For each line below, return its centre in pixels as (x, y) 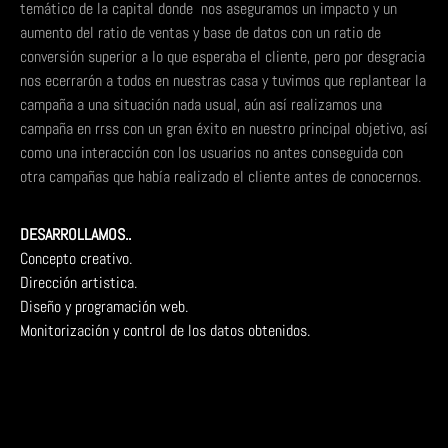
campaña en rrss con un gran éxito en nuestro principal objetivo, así (224, 128)
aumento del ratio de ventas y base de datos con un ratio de (200, 32)
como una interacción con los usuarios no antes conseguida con (211, 152)
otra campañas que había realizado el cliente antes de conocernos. (220, 176)
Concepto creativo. (76, 259)
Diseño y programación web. (104, 307)
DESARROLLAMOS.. (75, 235)
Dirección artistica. (78, 283)
